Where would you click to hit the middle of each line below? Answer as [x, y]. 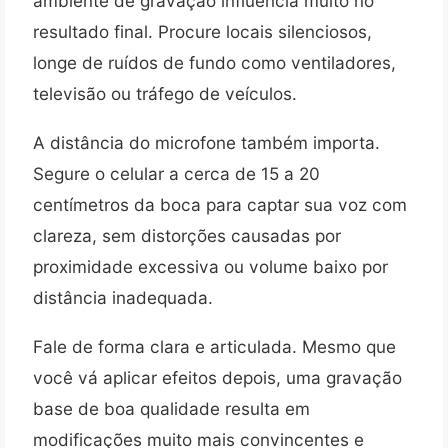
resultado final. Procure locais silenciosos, [202, 32]
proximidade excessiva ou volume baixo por [210, 266]
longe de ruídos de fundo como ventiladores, [214, 63]
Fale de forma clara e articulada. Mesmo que [214, 346]
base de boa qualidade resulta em [171, 408]
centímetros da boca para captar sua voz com [220, 204]
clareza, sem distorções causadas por [187, 235]
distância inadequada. [123, 297]
